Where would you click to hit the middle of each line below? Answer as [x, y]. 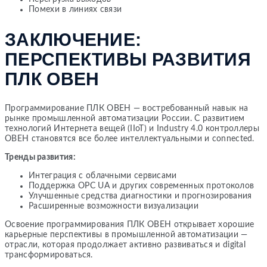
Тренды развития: [40, 157]
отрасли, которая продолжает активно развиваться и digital [125, 245]
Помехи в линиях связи [75, 10]
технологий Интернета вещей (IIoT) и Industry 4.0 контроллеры [132, 128]
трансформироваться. [49, 255]
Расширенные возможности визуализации [114, 206]
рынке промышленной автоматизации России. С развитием [125, 118]
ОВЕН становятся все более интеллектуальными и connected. [130, 139]
